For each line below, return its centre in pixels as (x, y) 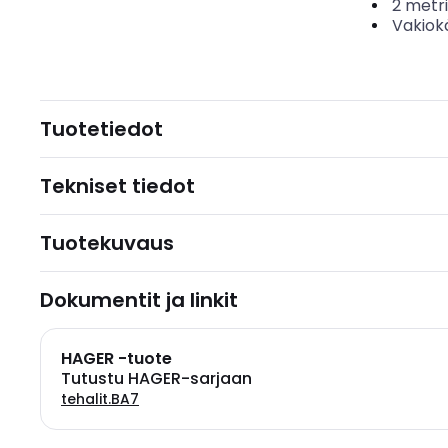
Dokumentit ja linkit (139, 300)
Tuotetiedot (101, 129)
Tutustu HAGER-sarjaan (156, 378)
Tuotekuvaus (107, 243)
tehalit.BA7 (100, 399)
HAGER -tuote (116, 358)
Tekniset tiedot (117, 186)
